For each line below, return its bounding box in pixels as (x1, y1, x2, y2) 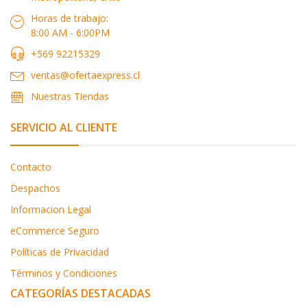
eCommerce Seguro (10, 223, 99, 237)
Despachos (10, 181, 60, 195)
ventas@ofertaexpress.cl (31, 68, 140, 82)
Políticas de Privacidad (10, 245, 109, 258)
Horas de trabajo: (31, 11, 108, 25)
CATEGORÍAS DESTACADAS (10, 285, 151, 301)
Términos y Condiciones (10, 266, 117, 280)
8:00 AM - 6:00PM (31, 25, 110, 39)
